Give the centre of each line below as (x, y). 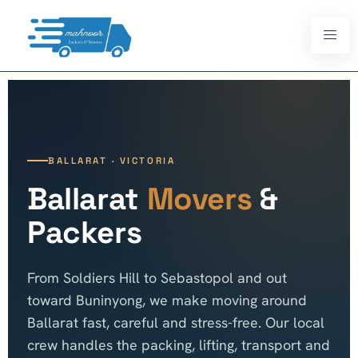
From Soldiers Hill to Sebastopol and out (157, 278)
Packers (85, 233)
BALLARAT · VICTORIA (112, 161)
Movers (199, 199)
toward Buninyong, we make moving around (167, 300)
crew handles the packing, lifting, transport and (179, 345)
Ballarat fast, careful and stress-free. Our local (176, 323)
